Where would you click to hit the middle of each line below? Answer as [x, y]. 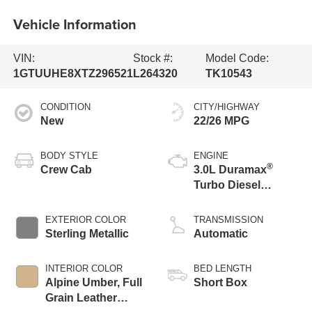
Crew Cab [66, 170]
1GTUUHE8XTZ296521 [73, 74]
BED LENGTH [223, 269]
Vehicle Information [75, 24]
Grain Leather [81, 298]
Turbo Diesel [227, 185]
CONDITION [65, 107]
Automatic [221, 234]
